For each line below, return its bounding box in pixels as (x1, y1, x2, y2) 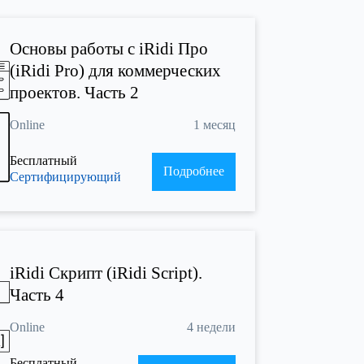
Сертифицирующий (10, 170, 121, 184)
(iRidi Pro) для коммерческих (10, 61, 221, 81)
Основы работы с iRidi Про (10, 39, 208, 59)
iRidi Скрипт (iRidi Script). (10, 262, 202, 283)
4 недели (186, 319, 236, 334)
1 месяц (193, 118, 236, 132)
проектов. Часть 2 (10, 83, 139, 103)
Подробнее (162, 164, 224, 179)
